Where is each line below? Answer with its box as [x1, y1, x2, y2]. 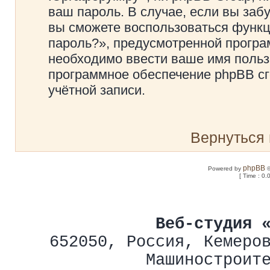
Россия [127, 233, 184, 251]
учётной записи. [48, 83, 145, 98]
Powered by [208, 165, 243, 172]
